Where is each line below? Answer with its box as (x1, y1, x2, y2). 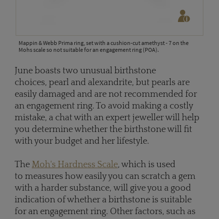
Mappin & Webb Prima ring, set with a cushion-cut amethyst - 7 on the (19, 39, 189, 47)
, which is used (118, 160, 175, 170)
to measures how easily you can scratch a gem (15, 172, 196, 182)
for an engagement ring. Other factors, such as (15, 207, 196, 217)
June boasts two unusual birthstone (15, 66, 156, 76)
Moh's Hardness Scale (32, 160, 118, 170)
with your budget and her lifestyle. (15, 136, 151, 147)
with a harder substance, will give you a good (15, 183, 191, 194)
